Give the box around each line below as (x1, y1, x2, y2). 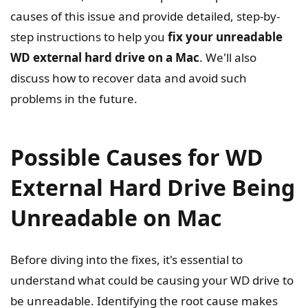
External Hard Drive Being (10, 172, 295, 202)
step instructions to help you (10, 28, 168, 45)
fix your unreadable (168, 28, 283, 45)
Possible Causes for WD (10, 142, 263, 172)
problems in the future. (10, 90, 137, 107)
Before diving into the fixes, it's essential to (10, 251, 243, 267)
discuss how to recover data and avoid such (10, 69, 247, 86)
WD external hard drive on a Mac (10, 49, 199, 65)
